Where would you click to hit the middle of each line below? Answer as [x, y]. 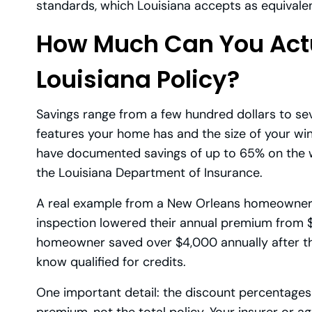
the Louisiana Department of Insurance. [149, 172]
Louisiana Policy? [138, 79]
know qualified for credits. [111, 262]
